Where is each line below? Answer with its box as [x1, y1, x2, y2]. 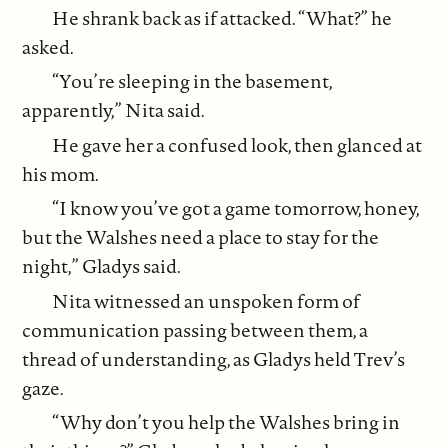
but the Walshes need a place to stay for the [22, 224, 380, 251]
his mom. [22, 160, 100, 187]
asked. [22, 33, 75, 60]
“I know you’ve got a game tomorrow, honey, [52, 195, 420, 222]
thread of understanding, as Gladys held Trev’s [22, 345, 406, 372]
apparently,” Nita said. [22, 97, 206, 124]
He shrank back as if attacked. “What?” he [52, 4, 393, 31]
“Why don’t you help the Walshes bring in [52, 409, 401, 436]
